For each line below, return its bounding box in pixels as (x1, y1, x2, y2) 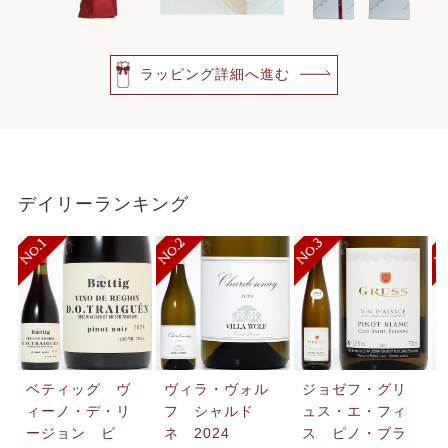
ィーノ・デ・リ (25, 402, 131, 419)
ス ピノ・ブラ (301, 424, 407, 441)
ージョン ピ (25, 424, 116, 441)
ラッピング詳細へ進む (140, 65, 290, 82)
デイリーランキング (17, 193, 189, 214)
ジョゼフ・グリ (301, 380, 407, 397)
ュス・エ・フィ (301, 402, 407, 419)
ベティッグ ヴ (25, 380, 131, 397)
